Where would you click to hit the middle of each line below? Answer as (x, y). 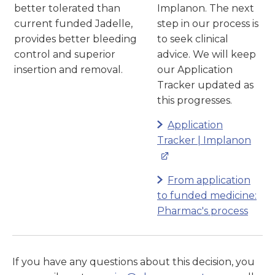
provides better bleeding (76, 39)
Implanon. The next (206, 9)
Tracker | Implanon (204, 141)
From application (209, 180)
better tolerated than (67, 9)
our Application (195, 70)
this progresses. (195, 101)
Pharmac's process (203, 211)
